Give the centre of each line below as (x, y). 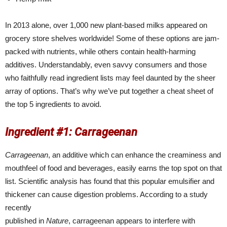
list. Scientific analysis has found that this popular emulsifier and (110, 181)
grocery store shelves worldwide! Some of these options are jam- (112, 39)
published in (26, 221)
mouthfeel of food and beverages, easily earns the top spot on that (113, 168)
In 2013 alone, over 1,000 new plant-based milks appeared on (106, 25)
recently (18, 208)
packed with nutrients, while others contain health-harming (100, 52)
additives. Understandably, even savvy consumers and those (106, 65)
